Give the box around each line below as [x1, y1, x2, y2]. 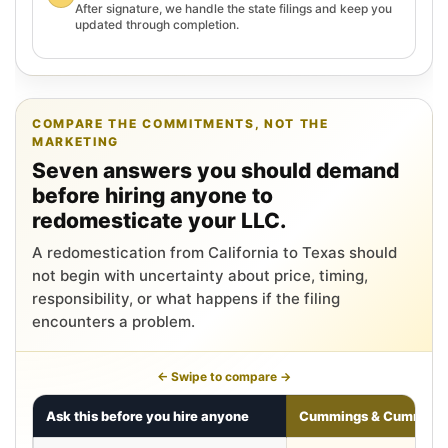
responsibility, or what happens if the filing [32, 288, 340, 308]
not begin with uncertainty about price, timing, [32, 265, 368, 285]
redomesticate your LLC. [32, 207, 286, 233]
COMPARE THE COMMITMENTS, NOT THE [32, 115, 329, 131]
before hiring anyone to [32, 182, 273, 208]
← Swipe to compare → [157, 368, 291, 384]
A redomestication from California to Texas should [32, 242, 397, 262]
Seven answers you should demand [32, 157, 399, 183]
